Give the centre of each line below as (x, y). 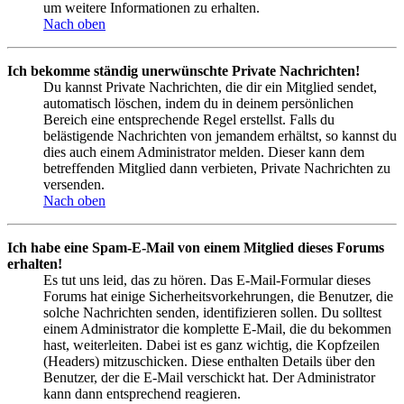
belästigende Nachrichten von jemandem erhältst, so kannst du (220, 135)
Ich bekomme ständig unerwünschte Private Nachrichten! (184, 70)
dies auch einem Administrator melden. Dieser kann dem (204, 151)
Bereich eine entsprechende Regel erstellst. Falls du (189, 119)
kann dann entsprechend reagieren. (142, 393)
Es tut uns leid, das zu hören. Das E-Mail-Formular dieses (207, 280)
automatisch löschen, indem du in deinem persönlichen (198, 103)
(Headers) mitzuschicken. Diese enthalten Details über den (209, 361)
